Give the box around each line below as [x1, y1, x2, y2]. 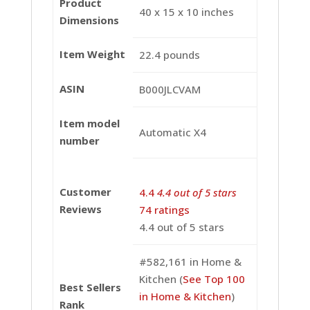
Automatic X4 [138, 125, 206, 139]
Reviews [59, 201, 102, 216]
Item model [59, 116, 120, 130]
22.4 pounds [138, 47, 200, 62]
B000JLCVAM [138, 82, 201, 96]
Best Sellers [59, 280, 121, 294]
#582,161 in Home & [138, 254, 241, 268]
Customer [59, 184, 111, 199]
